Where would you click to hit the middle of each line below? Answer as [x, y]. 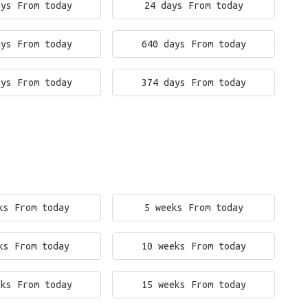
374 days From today [194, 82]
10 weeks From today [194, 246]
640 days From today [194, 44]
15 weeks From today [194, 285]
